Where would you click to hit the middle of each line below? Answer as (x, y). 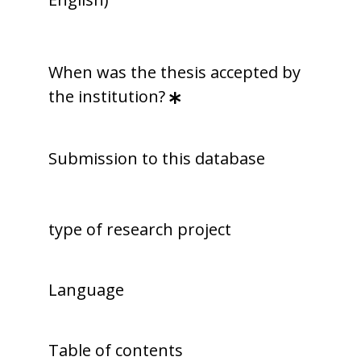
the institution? (107, 97)
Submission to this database (157, 159)
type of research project (140, 230)
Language (86, 290)
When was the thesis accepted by (174, 73)
